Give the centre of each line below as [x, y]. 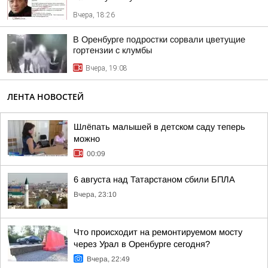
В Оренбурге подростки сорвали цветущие [159, 39]
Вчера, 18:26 [94, 15]
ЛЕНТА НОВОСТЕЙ [45, 97]
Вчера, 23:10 [95, 194]
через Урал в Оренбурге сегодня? [142, 244]
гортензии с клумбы [112, 50]
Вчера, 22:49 [108, 259]
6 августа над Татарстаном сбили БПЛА [154, 179]
